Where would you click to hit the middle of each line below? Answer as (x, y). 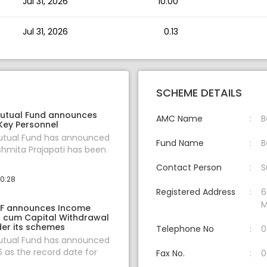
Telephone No (185, 229)
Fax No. (170, 254)
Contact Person (189, 168)
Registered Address (196, 192)
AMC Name (179, 119)
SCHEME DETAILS (199, 93)
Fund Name (180, 143)
